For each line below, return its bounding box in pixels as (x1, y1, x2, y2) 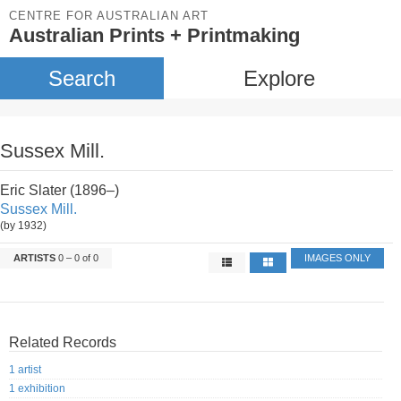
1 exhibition (9, 382, 65, 396)
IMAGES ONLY (304, 252, 371, 263)
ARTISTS (13, 252, 55, 263)
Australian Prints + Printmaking (9, 24, 300, 47)
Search (47, 66, 115, 90)
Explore (243, 66, 315, 90)
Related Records (9, 335, 116, 350)
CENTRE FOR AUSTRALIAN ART (9, 9, 209, 22)
